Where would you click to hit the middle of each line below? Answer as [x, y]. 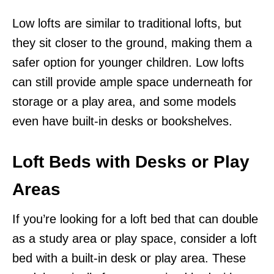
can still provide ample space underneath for [132, 82]
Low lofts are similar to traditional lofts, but [127, 23]
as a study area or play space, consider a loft [135, 238]
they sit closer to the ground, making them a [132, 43]
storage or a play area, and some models [124, 101]
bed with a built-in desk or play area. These [129, 258]
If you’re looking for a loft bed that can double [135, 219]
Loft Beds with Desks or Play [131, 161]
